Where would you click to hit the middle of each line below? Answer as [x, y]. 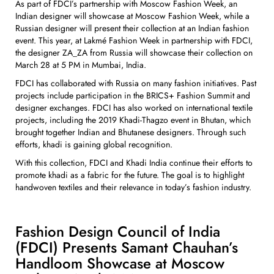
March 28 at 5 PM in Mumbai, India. [81, 65]
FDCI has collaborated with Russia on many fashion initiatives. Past [136, 83]
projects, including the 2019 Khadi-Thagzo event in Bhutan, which [133, 120]
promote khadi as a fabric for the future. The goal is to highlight [130, 175]
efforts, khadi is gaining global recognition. [94, 144]
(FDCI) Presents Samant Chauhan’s [127, 247]
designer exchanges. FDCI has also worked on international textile [134, 107]
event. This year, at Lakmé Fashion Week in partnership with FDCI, [134, 40]
